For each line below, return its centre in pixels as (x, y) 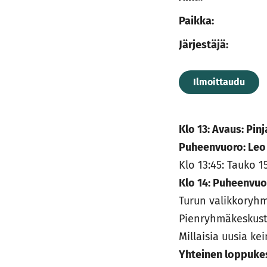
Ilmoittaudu (219, 82)
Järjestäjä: (204, 45)
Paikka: (197, 21)
